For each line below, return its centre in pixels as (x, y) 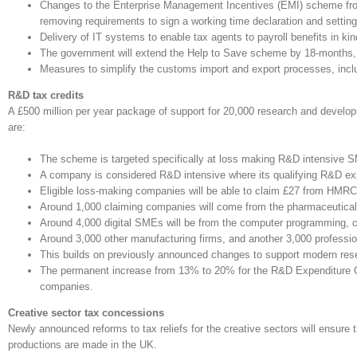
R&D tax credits (46, 95)
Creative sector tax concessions (86, 313)
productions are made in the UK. (82, 345)
